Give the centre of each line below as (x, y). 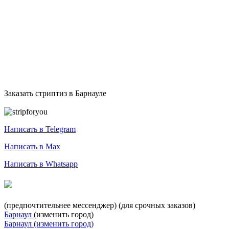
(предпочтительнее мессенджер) (60, 205)
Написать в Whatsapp (41, 164)
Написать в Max (32, 146)
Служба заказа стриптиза (48, 102)
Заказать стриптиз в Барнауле (55, 93)
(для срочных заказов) (157, 205)
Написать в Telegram (40, 129)
